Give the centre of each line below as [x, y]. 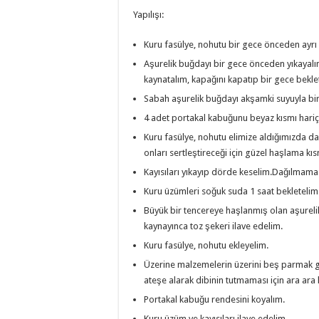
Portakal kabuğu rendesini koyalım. [214, 299]
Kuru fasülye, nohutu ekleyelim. [206, 245]
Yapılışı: [148, 15]
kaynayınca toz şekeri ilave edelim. [213, 226]
